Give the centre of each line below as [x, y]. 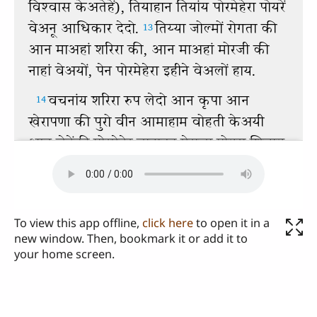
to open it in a [231, 223]
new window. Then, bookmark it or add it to [131, 238]
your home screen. [64, 254]
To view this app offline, [78, 223]
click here [168, 223]
